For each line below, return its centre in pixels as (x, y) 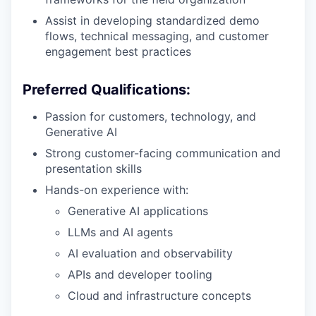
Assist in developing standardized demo (152, 20)
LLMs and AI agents (120, 232)
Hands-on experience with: (117, 189)
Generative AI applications (138, 211)
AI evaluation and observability (150, 253)
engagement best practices (118, 51)
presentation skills (93, 168)
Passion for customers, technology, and (151, 116)
